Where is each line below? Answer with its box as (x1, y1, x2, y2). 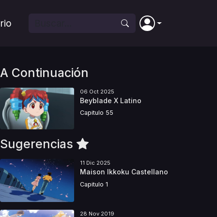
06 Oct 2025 (79, 88, 114, 95)
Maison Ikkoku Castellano (79, 168, 168, 176)
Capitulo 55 (79, 109, 113, 117)
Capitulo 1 (79, 180, 108, 188)
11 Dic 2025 (79, 159, 110, 167)
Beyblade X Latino (79, 96, 141, 105)
